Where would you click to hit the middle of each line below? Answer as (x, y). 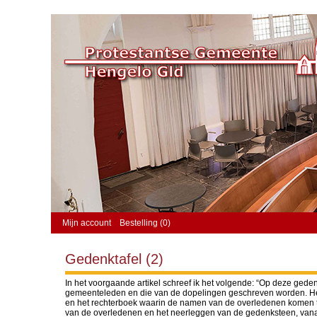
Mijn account (87, 223)
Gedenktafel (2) (114, 259)
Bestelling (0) (145, 223)
